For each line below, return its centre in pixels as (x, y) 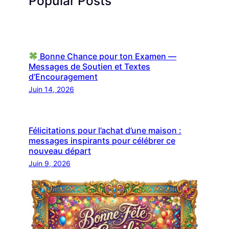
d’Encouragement (63, 77)
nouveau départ (60, 151)
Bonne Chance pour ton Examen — (107, 56)
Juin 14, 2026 (51, 89)
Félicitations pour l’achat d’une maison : (105, 130)
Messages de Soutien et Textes (89, 67)
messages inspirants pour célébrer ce (102, 140)
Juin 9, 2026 (50, 163)
